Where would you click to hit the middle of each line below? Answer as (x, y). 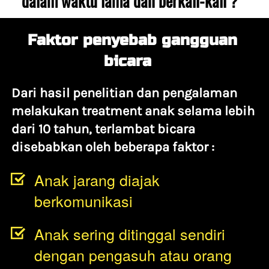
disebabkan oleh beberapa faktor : (113, 147)
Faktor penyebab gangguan (132, 40)
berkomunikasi (83, 200)
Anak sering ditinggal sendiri (130, 233)
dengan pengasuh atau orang (133, 254)
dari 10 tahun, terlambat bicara (103, 129)
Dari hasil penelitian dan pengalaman (124, 93)
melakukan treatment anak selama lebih (133, 111)
